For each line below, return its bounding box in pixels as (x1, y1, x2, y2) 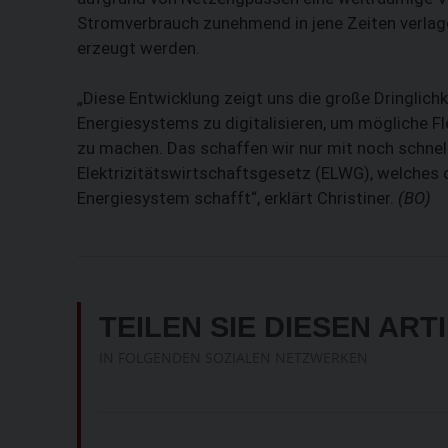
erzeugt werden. (77, 38, 200, 59)
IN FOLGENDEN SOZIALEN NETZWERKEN (99, 348, 368, 368)
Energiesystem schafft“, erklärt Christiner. (77, 188, 398, 209)
